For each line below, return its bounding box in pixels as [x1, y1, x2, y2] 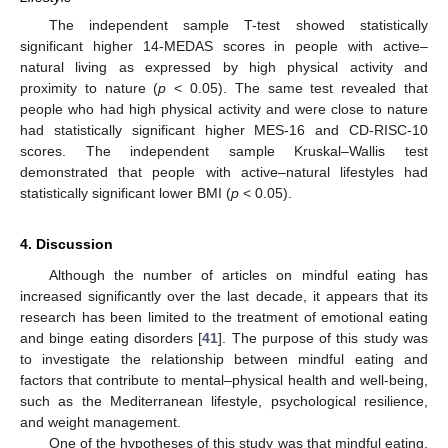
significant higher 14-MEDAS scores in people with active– [20, 38, 428, 55]
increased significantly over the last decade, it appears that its [20, 288, 428, 305]
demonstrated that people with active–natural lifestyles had [20, 164, 428, 181]
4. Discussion [20, 236, 113, 253]
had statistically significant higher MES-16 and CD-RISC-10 [20, 122, 428, 139]
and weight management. [20, 414, 181, 431]
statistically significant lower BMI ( [20, 185, 231, 202]
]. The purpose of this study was [218, 330, 429, 347]
